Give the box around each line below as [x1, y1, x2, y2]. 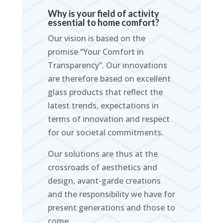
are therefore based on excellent [47, 73, 171, 85]
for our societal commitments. [47, 127, 163, 138]
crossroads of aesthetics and [47, 162, 157, 173]
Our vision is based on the [47, 33, 145, 44]
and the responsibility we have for [47, 189, 175, 200]
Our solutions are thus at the [47, 148, 158, 160]
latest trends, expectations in [47, 100, 159, 111]
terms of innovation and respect [47, 113, 170, 125]
